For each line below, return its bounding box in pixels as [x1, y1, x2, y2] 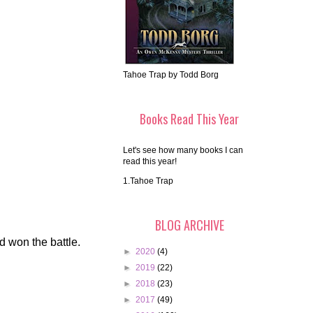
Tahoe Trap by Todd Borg [123, 70, 219, 80]
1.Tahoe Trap [123, 176, 173, 187]
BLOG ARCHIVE [154, 216, 224, 235]
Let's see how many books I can [123, 145, 243, 156]
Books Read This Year [140, 110, 239, 129]
